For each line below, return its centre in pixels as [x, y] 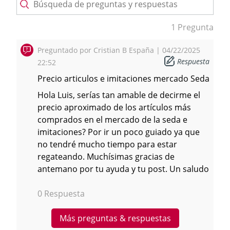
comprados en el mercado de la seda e [112, 120]
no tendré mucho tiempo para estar [107, 145]
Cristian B [110, 50]
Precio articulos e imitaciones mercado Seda [123, 79]
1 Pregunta [192, 27]
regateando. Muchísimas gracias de [106, 157]
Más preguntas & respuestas [115, 218]
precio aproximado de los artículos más [114, 108]
